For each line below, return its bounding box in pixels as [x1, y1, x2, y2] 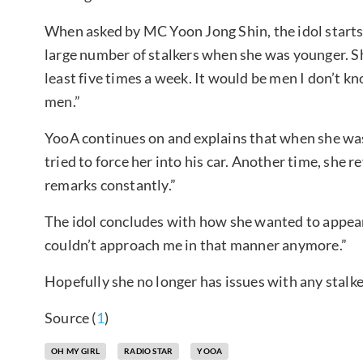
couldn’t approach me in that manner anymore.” [45, 235, 348, 254]
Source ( [45, 308, 96, 327]
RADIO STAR [124, 345, 173, 356]
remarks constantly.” [45, 175, 176, 194]
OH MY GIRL [51, 345, 100, 356]
